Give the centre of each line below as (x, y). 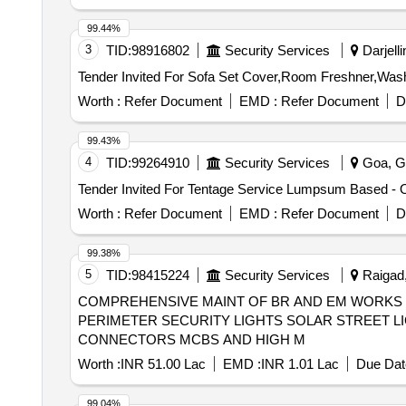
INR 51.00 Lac (163, 364)
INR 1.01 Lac (300, 364)
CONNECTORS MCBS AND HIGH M (191, 339)
